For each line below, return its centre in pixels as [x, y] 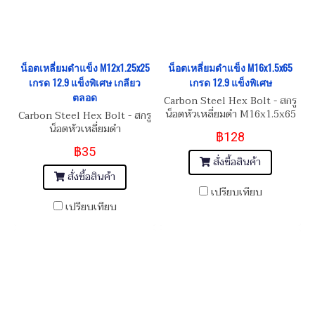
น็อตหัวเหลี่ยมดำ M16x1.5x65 [230, 114]
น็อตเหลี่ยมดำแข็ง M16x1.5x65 [230, 67]
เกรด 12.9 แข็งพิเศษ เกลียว [85, 82]
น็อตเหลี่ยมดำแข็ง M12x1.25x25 [85, 67]
